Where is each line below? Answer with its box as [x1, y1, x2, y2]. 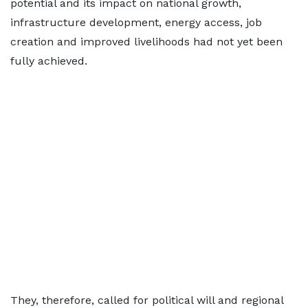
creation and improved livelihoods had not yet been [10, 35, 283, 48]
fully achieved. [10, 54, 87, 67]
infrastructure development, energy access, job [10, 16, 262, 29]
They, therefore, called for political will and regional [10, 294, 283, 307]
